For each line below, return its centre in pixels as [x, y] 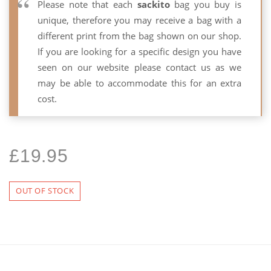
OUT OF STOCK [45, 191]
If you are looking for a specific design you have [139, 51]
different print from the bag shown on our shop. [139, 36]
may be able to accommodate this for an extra [139, 83]
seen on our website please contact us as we [139, 67]
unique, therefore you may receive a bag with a [139, 20]
